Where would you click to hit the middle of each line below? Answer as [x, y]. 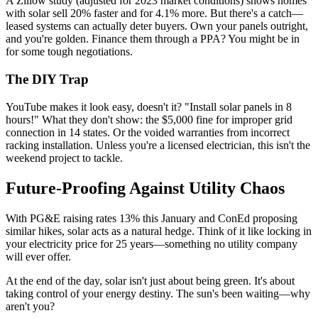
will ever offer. [38, 256]
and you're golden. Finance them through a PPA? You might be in [153, 39]
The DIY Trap [47, 79]
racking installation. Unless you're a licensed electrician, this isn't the [158, 145]
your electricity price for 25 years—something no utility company [152, 243]
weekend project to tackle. [64, 158]
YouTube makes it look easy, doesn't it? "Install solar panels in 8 [149, 106]
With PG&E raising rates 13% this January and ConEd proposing [152, 218]
